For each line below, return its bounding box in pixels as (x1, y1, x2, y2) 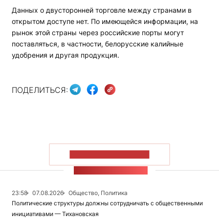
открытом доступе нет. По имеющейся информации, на (12, 17, 198, 26)
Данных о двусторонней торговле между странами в (12, 6, 192, 15)
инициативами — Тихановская (12, 210, 99, 218)
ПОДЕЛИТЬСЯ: (12, 85, 68, 95)
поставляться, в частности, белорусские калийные (12, 40, 183, 48)
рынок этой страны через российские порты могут (12, 28, 184, 37)
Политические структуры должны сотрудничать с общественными (12, 199, 203, 207)
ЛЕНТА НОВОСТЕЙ (73, 166, 148, 175)
